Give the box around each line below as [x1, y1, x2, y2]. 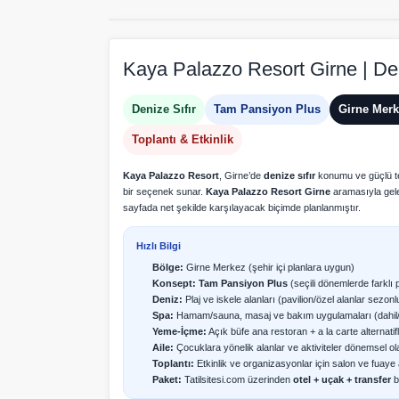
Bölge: [152, 262, 183, 273]
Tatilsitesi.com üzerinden [182, 374, 293, 385]
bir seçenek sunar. [123, 186, 206, 197]
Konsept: [152, 278, 196, 289]
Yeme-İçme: [152, 326, 207, 337]
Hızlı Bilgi [136, 240, 181, 251]
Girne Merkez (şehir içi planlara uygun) [183, 262, 354, 273]
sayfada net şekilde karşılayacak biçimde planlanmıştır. [123, 202, 361, 213]
